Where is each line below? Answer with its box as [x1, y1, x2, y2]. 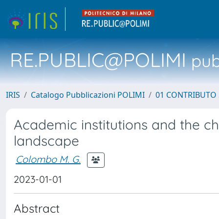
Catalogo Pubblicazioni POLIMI [31, 89, 145, 100]
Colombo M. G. [16, 153, 81, 165]
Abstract [14, 201, 60, 216]
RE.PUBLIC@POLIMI [10, 47, 186, 72]
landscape [14, 132, 79, 149]
